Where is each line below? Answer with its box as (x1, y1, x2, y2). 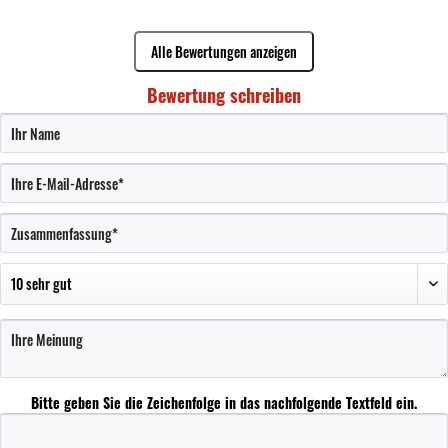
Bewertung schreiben (147, 82, 301, 108)
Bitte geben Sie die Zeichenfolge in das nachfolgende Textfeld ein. (31, 392, 417, 413)
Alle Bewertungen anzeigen (151, 41, 297, 62)
